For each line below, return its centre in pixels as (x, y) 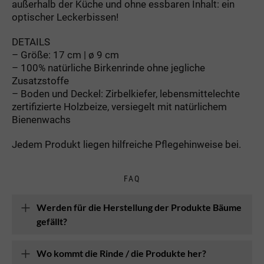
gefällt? (52, 222)
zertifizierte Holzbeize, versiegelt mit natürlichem (119, 107)
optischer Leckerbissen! (65, 17)
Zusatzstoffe (40, 81)
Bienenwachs (41, 120)
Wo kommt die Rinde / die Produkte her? (121, 253)
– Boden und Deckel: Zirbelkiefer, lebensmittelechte (126, 94)
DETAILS (31, 42)
